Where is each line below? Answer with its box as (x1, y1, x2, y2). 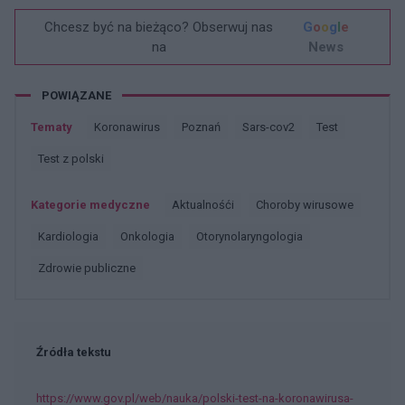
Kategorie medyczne (31, 198, 150, 212)
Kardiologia (45, 230, 99, 243)
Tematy (31, 120, 72, 134)
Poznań (188, 120, 221, 134)
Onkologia (128, 230, 174, 243)
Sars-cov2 (250, 120, 295, 134)
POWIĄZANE (42, 88, 111, 102)
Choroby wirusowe (263, 198, 353, 212)
